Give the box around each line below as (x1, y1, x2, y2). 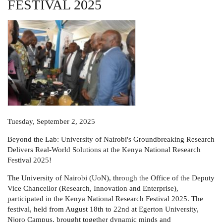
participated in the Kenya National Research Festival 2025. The (7, 195, 203, 203)
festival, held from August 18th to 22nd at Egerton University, (7, 205, 199, 214)
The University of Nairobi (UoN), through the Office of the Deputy (7, 174, 215, 182)
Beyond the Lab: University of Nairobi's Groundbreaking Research (7, 135, 215, 144)
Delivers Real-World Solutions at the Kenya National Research (7, 146, 201, 154)
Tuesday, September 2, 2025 (7, 117, 95, 126)
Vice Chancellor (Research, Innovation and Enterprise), (7, 184, 178, 193)
